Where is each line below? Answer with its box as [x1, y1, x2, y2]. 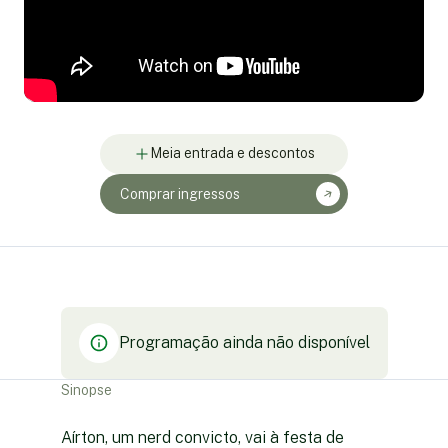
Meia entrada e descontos [149, 145, 315, 162]
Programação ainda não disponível [118, 333, 370, 353]
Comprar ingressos [120, 185, 240, 202]
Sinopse [60, 381, 112, 398]
